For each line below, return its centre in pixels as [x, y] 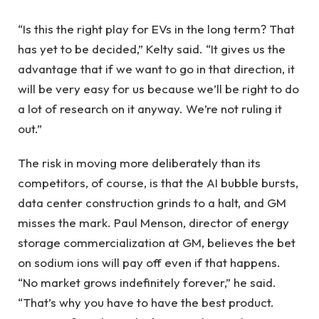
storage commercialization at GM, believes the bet [157, 243]
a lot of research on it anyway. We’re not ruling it [150, 108]
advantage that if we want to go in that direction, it [156, 68]
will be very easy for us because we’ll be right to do [158, 88]
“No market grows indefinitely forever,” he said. [147, 283]
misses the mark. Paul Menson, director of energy [153, 223]
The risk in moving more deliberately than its [139, 163]
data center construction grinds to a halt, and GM [152, 203]
